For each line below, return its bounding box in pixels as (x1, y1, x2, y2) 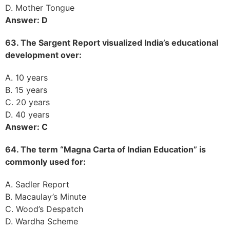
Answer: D (5, 14, 48, 25)
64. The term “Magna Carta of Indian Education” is (5, 144, 206, 155)
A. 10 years (5, 72, 48, 83)
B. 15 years (5, 84, 47, 95)
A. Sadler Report (5, 179, 69, 189)
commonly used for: (5, 156, 86, 167)
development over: (5, 49, 82, 60)
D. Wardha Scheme (5, 216, 78, 226)
